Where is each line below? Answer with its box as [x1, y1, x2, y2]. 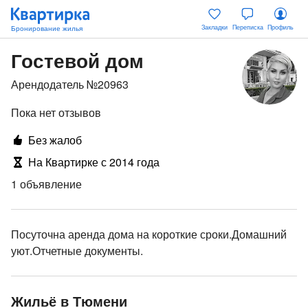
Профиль [267, 23, 294, 32]
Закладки [201, 23, 228, 32]
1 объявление [11, 176, 82, 192]
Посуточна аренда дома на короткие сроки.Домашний [11, 226, 287, 242]
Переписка [232, 23, 263, 32]
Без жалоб [28, 132, 82, 148]
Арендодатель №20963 [11, 76, 129, 92]
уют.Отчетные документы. [11, 243, 143, 258]
